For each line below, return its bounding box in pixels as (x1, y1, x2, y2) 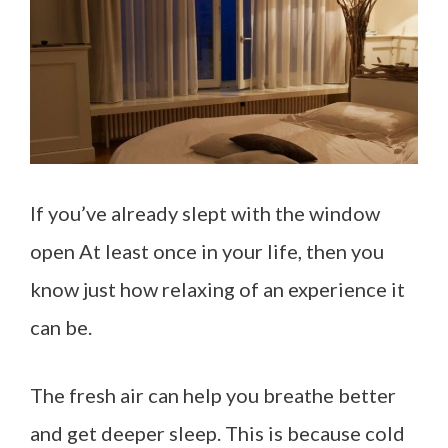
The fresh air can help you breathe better (30, 382, 396, 407)
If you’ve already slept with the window (30, 200, 380, 225)
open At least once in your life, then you (30, 238, 384, 263)
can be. (30, 314, 92, 339)
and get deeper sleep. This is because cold (30, 420, 405, 445)
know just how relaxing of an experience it (30, 276, 405, 301)
